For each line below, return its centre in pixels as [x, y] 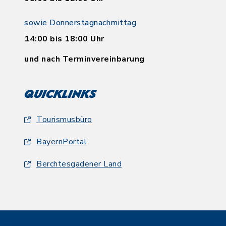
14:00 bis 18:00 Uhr [64, 39]
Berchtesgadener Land [79, 164]
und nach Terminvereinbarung [84, 59]
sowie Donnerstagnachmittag [80, 23]
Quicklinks [60, 95]
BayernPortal [62, 142]
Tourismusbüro [64, 120]
